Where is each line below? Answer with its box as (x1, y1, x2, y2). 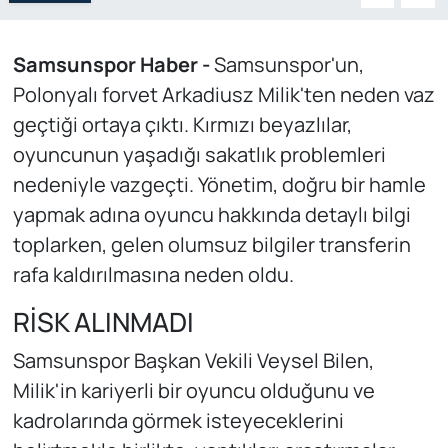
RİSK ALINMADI (12, 303, 194, 340)
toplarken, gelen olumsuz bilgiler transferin (12, 230, 411, 258)
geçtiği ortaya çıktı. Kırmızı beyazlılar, (12, 110, 352, 138)
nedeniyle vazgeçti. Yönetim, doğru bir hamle (12, 170, 426, 198)
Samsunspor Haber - (12, 50, 210, 78)
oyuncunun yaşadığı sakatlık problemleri (12, 140, 386, 168)
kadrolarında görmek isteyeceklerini (12, 407, 344, 435)
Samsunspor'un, (209, 50, 364, 78)
